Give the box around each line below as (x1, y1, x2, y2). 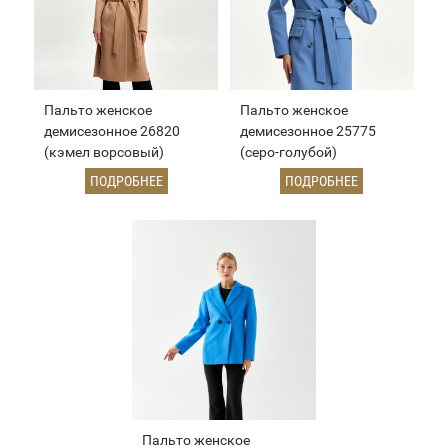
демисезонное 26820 (44, 122, 181, 139)
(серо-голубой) (239, 143, 337, 160)
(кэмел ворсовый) (44, 143, 165, 160)
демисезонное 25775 (239, 122, 376, 139)
